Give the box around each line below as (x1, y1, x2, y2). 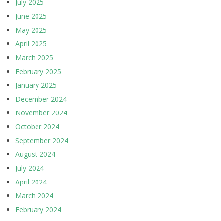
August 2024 (15, 149, 55, 159)
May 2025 (15, 25, 47, 35)
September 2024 (15, 136, 68, 145)
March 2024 (15, 191, 53, 200)
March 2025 (15, 53, 53, 62)
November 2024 (15, 108, 67, 117)
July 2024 (15, 163, 44, 173)
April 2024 (15, 177, 47, 186)
